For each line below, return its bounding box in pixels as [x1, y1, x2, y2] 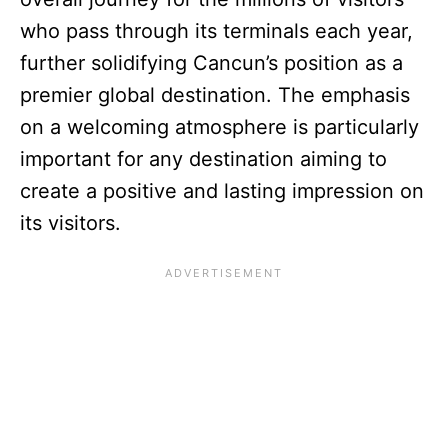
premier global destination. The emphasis [20, 82, 410, 107]
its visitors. [20, 210, 121, 235]
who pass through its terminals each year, [20, 18, 413, 43]
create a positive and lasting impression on [20, 178, 424, 203]
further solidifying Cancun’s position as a [20, 50, 403, 75]
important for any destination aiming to [20, 146, 387, 171]
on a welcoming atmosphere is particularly [20, 114, 419, 139]
